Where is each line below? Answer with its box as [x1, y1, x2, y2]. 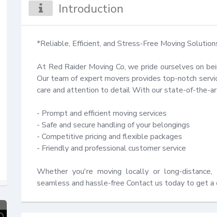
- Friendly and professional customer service [36, 142, 186, 154]
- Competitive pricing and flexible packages [36, 131, 182, 142]
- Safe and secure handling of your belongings [36, 119, 190, 130]
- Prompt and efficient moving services [36, 108, 167, 119]
